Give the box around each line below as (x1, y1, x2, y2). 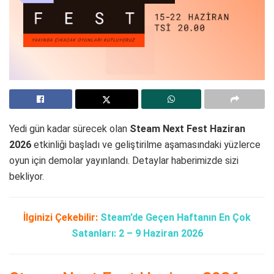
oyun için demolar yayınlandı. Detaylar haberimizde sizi (9, 154, 239, 166)
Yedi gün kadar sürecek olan (9, 122, 130, 135)
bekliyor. (9, 170, 44, 182)
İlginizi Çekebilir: (23, 211, 98, 223)
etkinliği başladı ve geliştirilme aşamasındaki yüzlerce (34, 138, 261, 150)
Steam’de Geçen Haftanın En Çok (100, 211, 251, 223)
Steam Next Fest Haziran (130, 122, 245, 135)
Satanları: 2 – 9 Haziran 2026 (71, 227, 203, 239)
